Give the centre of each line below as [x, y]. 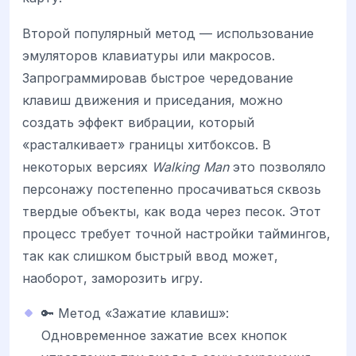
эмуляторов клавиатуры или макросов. [149, 55]
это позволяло [277, 166]
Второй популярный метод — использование [168, 33]
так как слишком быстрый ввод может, [150, 255]
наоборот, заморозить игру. [112, 278]
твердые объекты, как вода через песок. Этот [172, 211]
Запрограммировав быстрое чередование [158, 77]
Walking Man [190, 166]
